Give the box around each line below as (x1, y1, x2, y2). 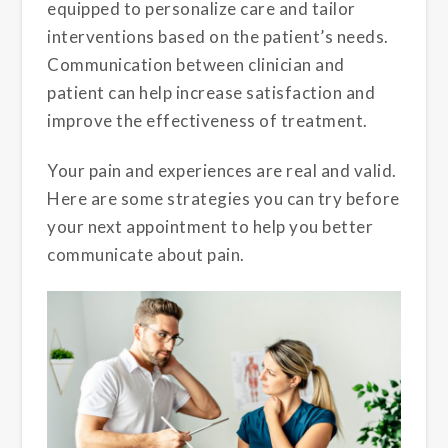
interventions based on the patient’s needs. (47, 25, 389, 47)
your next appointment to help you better (47, 215, 374, 237)
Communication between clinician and (47, 53, 345, 75)
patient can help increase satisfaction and (47, 81, 376, 103)
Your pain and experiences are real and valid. (47, 159, 397, 181)
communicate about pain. (47, 243, 245, 265)
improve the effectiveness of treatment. (47, 109, 368, 131)
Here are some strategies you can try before (47, 187, 400, 209)
